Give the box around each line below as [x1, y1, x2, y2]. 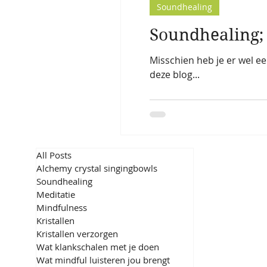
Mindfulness [36, 201, 87, 213]
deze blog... [150, 67, 200, 81]
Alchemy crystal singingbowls [36, 162, 157, 174]
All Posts [36, 148, 72, 161]
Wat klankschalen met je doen [36, 240, 159, 253]
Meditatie [36, 188, 75, 200]
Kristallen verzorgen [36, 227, 118, 240]
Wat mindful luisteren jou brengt [36, 253, 170, 266]
